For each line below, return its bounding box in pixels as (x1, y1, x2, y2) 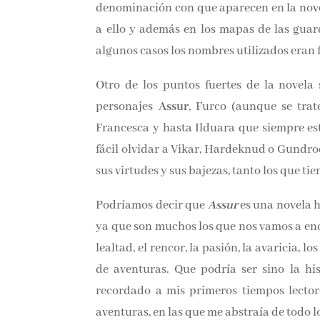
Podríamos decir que (94, 218, 219, 234)
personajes (94, 98, 157, 114)
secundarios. (94, 184, 162, 199)
